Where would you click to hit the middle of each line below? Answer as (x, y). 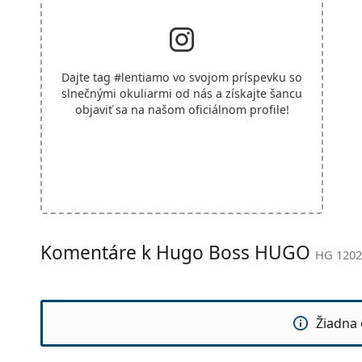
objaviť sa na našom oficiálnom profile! (182, 109)
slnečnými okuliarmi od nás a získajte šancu (182, 93)
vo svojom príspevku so (236, 77)
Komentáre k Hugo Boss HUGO (178, 252)
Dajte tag (88, 77)
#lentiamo (142, 77)
